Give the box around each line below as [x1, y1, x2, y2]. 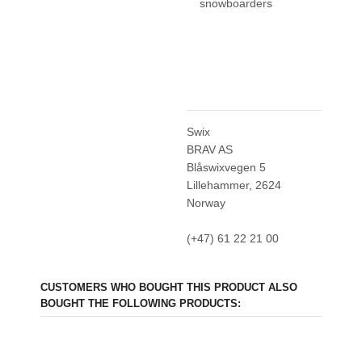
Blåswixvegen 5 [186, 161, 266, 174]
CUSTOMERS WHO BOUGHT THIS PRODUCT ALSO [40, 281, 297, 293]
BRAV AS [186, 143, 233, 156]
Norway [186, 196, 225, 209]
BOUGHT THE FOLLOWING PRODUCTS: [40, 297, 241, 309]
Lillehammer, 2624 [186, 179, 281, 192]
